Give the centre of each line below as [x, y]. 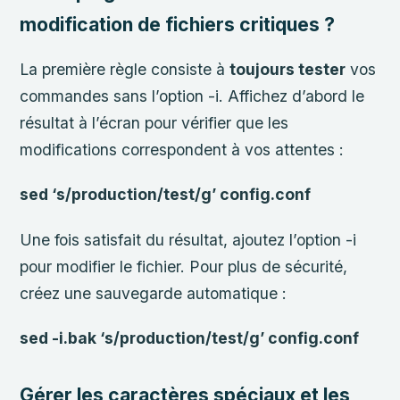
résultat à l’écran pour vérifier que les [154, 123]
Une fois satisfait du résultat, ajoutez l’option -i [188, 239]
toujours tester [288, 70]
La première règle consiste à [125, 70]
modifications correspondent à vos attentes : [182, 150]
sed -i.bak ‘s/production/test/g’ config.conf [190, 337]
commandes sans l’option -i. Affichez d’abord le [192, 96]
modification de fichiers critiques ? [178, 24]
